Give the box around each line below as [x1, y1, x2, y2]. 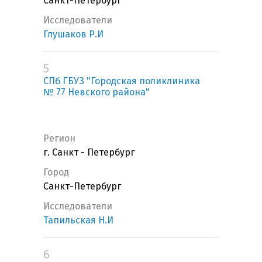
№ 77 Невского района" [43, 87, 150, 98]
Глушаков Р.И [43, 29, 104, 40]
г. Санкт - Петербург [43, 147, 135, 158]
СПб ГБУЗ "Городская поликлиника [43, 75, 200, 87]
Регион [43, 133, 75, 144]
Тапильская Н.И [43, 215, 113, 226]
